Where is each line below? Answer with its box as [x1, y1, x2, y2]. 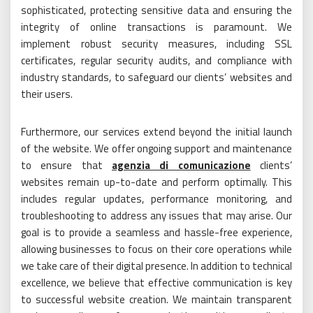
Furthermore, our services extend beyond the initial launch [21, 124, 292, 140]
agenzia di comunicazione [112, 157, 251, 174]
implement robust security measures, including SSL [21, 36, 292, 52]
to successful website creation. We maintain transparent [21, 291, 292, 308]
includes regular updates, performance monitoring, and [21, 191, 292, 208]
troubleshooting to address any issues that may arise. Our [21, 208, 292, 224]
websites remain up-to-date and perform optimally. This [21, 174, 292, 191]
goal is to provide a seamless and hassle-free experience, [21, 224, 292, 241]
